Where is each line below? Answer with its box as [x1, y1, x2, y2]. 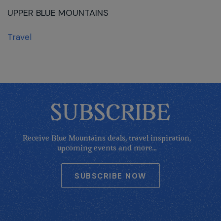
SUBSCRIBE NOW [74, 171, 147, 181]
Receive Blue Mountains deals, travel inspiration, [23, 135, 191, 143]
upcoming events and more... [57, 145, 157, 152]
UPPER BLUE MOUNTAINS [7, 7, 109, 19]
